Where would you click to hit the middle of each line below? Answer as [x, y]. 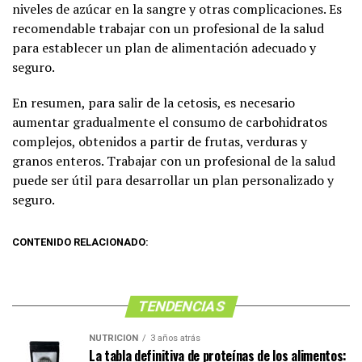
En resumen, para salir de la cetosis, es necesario [154, 102]
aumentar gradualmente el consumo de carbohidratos [170, 122]
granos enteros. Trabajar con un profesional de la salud [174, 160]
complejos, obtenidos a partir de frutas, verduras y [160, 141]
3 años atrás [175, 338]
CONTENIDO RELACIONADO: [80, 242]
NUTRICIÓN [114, 338]
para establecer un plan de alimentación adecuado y [164, 47]
